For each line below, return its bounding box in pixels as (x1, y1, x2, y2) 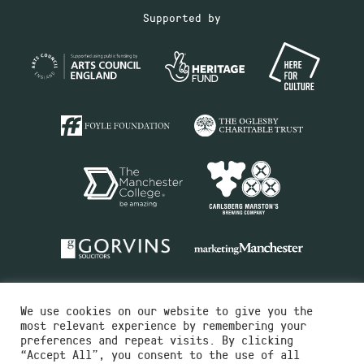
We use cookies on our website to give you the (20, 302, 313, 318)
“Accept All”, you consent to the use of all (20, 346, 300, 362)
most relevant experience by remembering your (20, 317, 306, 333)
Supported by (143, 10, 221, 26)
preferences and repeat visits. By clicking (20, 331, 293, 348)
